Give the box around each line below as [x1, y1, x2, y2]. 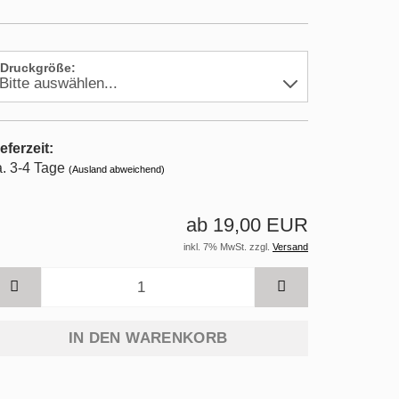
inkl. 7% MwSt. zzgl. [183, 241, 273, 252]
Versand [273, 241, 308, 252]
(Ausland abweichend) [69, 164, 165, 175]
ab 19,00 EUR [186, 214, 308, 236]
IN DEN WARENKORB [68, 330, 228, 346]
